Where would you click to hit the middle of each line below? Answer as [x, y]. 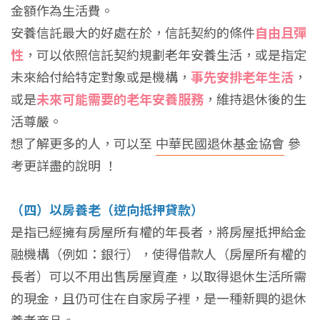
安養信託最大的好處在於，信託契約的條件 [133, 33]
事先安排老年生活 [242, 77]
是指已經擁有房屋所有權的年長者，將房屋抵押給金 [159, 232]
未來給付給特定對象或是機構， [101, 77]
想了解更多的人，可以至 [83, 144]
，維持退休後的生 [255, 100]
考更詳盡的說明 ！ [64, 166]
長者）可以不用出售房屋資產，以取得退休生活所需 [159, 277]
